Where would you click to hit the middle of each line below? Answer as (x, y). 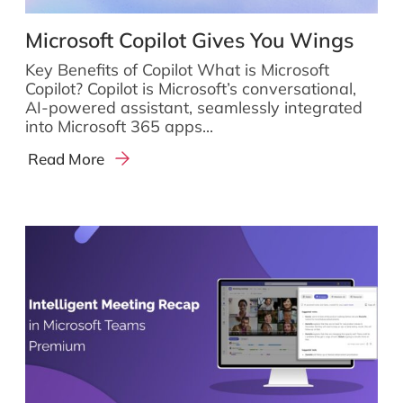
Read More (67, 158)
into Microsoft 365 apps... (119, 126)
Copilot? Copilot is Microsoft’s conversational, (191, 88)
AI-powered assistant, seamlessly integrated (194, 107)
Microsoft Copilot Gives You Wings (189, 40)
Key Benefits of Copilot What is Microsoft (177, 69)
